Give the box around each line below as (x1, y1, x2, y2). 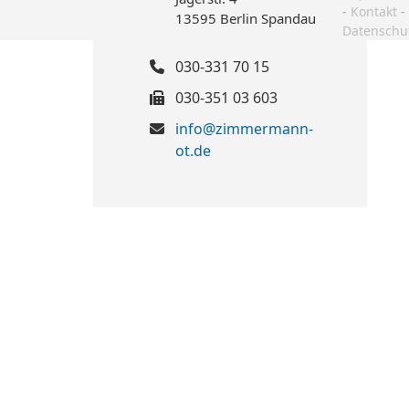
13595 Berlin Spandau (175, 9, 316, 27)
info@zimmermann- (175, 119, 313, 139)
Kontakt (351, 3, 397, 20)
